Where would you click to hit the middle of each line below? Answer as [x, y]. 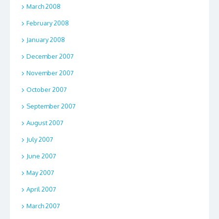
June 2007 [41, 156]
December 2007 [50, 56]
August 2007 [45, 123]
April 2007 [41, 189]
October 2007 [47, 90]
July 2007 [40, 140]
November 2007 [50, 73]
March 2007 [43, 206]
